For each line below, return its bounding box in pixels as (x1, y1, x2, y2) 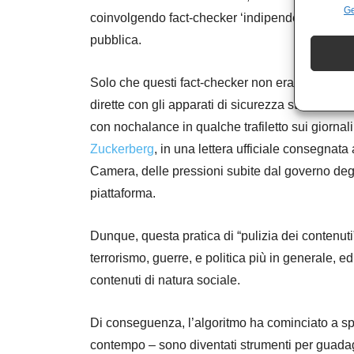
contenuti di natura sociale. (90, 273, 240, 287)
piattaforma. (90, 186, 156, 200)
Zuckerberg (90, 141, 154, 156)
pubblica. (90, 32, 141, 47)
